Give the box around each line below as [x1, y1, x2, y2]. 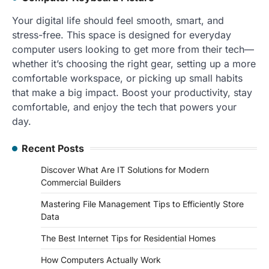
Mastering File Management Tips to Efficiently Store [41, 198, 244, 209]
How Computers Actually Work [41, 254, 161, 265]
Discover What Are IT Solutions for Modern [41, 164, 209, 175]
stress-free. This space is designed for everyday [12, 28, 231, 41]
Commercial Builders [41, 177, 121, 187]
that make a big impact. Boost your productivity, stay [12, 86, 252, 98]
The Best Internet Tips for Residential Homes [41, 232, 216, 243]
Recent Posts [22, 142, 84, 154]
